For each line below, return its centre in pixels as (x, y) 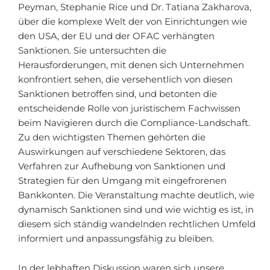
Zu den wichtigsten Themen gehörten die (112, 137)
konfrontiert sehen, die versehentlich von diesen (125, 79)
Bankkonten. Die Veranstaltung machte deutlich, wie (136, 195)
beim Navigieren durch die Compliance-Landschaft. (134, 123)
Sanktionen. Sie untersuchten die (92, 50)
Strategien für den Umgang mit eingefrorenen (122, 181)
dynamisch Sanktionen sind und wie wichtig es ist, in (136, 209)
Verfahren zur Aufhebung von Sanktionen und (122, 166)
